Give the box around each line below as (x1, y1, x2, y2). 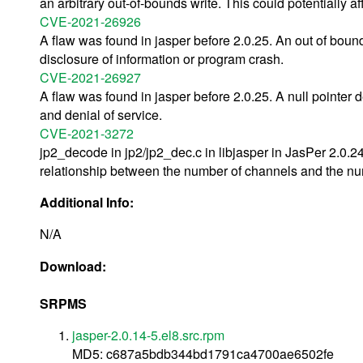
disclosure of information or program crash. (40, 49, 284, 68)
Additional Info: (40, 192, 137, 211)
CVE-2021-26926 (40, 11, 141, 31)
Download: (40, 256, 109, 275)
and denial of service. (40, 105, 162, 124)
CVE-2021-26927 (40, 67, 141, 87)
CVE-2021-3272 (40, 123, 134, 143)
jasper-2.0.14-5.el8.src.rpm (72, 325, 224, 344)
